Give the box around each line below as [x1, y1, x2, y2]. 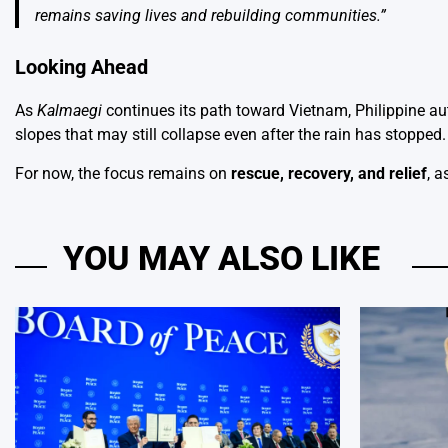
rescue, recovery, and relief [231, 163, 427, 183]
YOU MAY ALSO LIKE [63, 238, 380, 278]
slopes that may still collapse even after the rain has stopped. [15, 124, 446, 144]
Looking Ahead [15, 56, 148, 80]
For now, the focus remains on [15, 163, 231, 183]
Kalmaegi [37, 100, 102, 120]
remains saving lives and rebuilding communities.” [35, 6, 386, 26]
